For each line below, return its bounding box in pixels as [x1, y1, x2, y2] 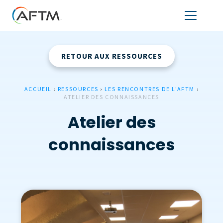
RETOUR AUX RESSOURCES [61, 51, 162, 61]
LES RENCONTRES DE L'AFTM [104, 85, 195, 93]
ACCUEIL [24, 85, 52, 93]
